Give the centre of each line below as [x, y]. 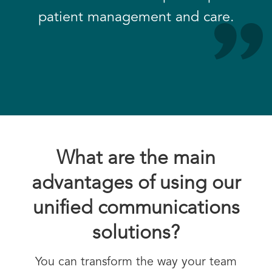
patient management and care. [136, 18]
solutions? [136, 234]
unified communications [136, 209]
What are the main [136, 159]
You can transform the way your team [136, 262]
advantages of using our [136, 184]
